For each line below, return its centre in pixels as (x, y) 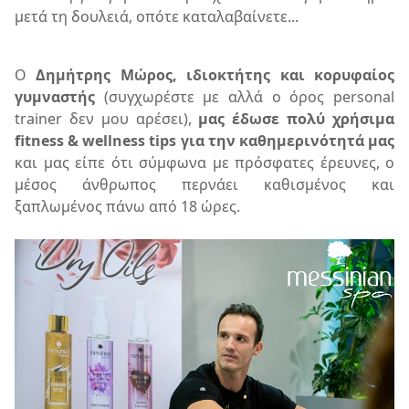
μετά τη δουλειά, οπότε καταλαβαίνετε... (157, 16)
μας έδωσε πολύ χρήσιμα (297, 119)
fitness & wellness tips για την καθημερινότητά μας (204, 141)
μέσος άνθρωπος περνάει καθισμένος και (204, 184)
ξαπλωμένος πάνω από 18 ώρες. (127, 206)
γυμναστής (55, 97)
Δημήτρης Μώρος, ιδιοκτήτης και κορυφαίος (215, 75)
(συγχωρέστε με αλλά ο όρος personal (245, 97)
